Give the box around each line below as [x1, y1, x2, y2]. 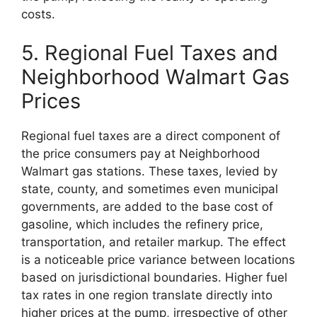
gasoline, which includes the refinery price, [21, 217, 263, 232]
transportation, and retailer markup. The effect [21, 235, 286, 250]
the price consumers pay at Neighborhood [21, 146, 260, 161]
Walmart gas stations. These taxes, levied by [21, 164, 277, 179]
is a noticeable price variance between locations [21, 253, 295, 267]
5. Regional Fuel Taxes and [21, 40, 278, 66]
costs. [21, 6, 55, 21]
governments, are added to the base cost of [21, 200, 273, 214]
